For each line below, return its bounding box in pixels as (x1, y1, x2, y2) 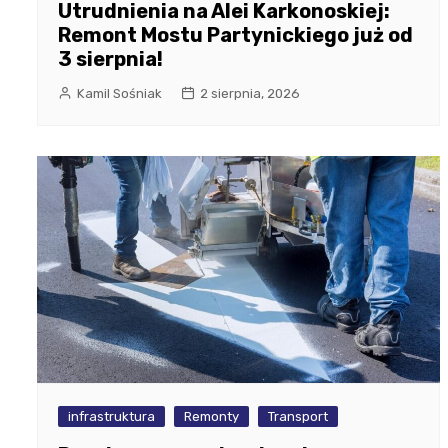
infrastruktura (68, 408, 155, 424)
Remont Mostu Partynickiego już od (58, 22, 413, 47)
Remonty (184, 408, 239, 424)
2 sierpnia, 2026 (200, 85, 300, 101)
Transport (268, 408, 328, 424)
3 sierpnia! (58, 46, 163, 71)
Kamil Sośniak (77, 85, 162, 101)
